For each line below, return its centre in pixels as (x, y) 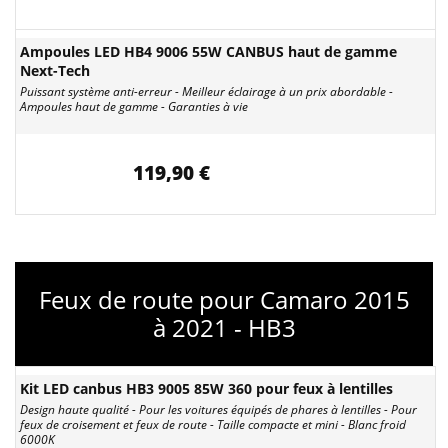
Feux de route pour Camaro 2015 (224, 299)
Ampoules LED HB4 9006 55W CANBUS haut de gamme (208, 51)
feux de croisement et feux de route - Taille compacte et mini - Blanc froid (213, 424)
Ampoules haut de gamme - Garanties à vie (134, 106)
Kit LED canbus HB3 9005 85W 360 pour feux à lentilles (206, 388)
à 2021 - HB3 (224, 327)
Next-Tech (55, 70)
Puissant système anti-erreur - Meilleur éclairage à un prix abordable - (206, 91)
